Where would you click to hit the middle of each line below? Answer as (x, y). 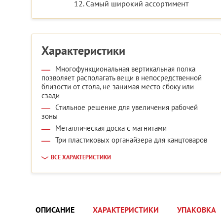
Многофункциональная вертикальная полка (125, 69)
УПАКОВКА (197, 210)
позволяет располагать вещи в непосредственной (122, 78)
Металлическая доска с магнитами (111, 128)
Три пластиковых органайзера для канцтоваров (131, 140)
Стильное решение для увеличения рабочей (127, 108)
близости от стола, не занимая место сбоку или (118, 87)
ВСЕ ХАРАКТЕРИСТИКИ (81, 158)
